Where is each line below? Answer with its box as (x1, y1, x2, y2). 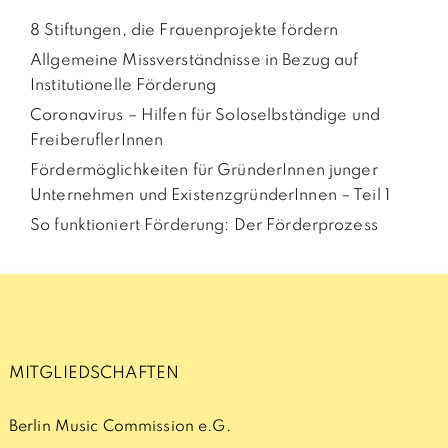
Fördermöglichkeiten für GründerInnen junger (30, 163, 378, 179)
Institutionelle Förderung (30, 78, 217, 94)
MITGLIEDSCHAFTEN (8, 365, 180, 383)
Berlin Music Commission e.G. (8, 419, 231, 436)
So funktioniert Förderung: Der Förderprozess (30, 218, 378, 234)
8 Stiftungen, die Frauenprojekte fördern (30, 23, 339, 39)
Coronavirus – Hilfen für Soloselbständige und (30, 108, 380, 124)
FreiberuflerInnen (30, 133, 164, 149)
